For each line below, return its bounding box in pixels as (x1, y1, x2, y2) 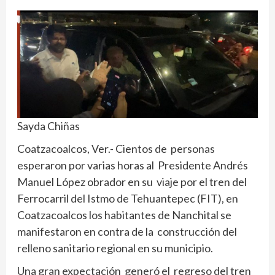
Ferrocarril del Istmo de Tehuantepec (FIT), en (17, 191, 238, 205)
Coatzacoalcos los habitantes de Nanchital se (17, 207, 231, 222)
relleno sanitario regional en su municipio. (17, 241, 213, 255)
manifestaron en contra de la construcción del (17, 224, 239, 238)
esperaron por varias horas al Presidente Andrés (17, 158, 248, 172)
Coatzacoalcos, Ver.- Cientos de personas (17, 141, 215, 155)
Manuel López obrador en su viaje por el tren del (17, 174, 247, 188)
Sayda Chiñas (17, 118, 80, 133)
